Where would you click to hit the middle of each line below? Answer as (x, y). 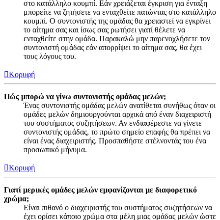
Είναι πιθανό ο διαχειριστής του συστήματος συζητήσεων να (118, 208)
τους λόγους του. (50, 56)
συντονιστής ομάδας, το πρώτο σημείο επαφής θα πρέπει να (117, 132)
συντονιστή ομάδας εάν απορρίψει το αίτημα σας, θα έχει (113, 48)
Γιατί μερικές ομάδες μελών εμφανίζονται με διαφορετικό (100, 190)
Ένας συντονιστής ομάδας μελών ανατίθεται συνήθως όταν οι (120, 106)
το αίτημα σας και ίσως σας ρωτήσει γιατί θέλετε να (104, 30)
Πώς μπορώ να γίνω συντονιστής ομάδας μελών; (85, 97)
